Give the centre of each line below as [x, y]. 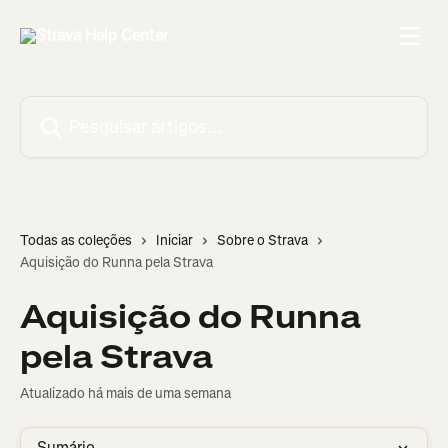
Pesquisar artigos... [86, 107]
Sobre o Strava [262, 240]
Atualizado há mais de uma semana [125, 393]
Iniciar [174, 240]
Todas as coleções [76, 240]
